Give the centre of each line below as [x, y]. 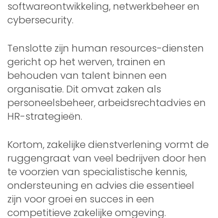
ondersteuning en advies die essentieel [101, 185]
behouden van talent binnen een [87, 75]
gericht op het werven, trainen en [86, 62]
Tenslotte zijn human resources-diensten [106, 48]
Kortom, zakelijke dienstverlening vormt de [108, 144]
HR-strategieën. [45, 116]
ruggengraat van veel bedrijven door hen [107, 158]
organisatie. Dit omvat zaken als [84, 89]
